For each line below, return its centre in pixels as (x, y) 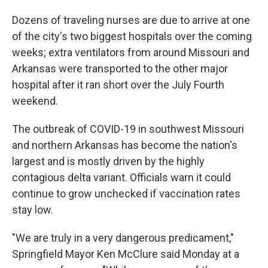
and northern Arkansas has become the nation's (125, 145)
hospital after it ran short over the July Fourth (118, 85)
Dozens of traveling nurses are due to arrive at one (131, 20)
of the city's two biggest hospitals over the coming (132, 36)
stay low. (33, 210)
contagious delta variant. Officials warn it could (121, 177)
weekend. (35, 101)
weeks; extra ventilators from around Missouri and (131, 52)
